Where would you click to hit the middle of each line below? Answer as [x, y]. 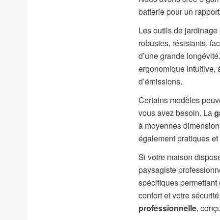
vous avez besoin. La [176, 113]
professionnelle [167, 208]
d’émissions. [160, 82]
